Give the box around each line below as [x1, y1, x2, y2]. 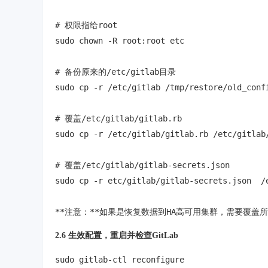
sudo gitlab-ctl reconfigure [55, 255, 184, 264]
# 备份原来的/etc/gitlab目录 [55, 67, 176, 77]
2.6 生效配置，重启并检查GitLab [55, 231, 178, 240]
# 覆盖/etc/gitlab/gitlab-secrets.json [55, 160, 230, 170]
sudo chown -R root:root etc [55, 36, 184, 45]
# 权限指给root [55, 20, 117, 30]
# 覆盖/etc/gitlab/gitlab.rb [55, 114, 182, 123]
